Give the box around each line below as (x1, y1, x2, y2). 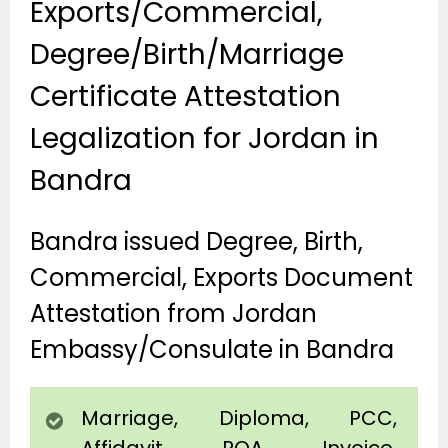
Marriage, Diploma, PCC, (81, 404, 397, 433)
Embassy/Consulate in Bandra (30, 333, 394, 367)
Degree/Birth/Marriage (30, 34, 344, 74)
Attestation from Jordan (30, 297, 317, 331)
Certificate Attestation (30, 76, 341, 116)
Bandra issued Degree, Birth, (30, 225, 363, 259)
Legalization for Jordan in (30, 118, 379, 158)
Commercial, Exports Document (30, 261, 413, 295)
